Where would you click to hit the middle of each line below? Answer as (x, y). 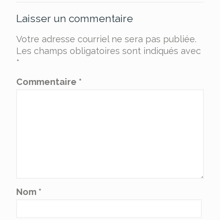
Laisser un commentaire (75, 19)
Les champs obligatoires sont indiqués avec (109, 51)
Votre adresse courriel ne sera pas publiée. (106, 39)
